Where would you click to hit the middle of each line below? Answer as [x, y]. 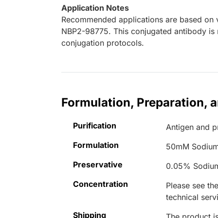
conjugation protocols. [103, 43]
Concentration [100, 184]
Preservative [98, 165]
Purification [95, 126]
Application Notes [95, 8]
